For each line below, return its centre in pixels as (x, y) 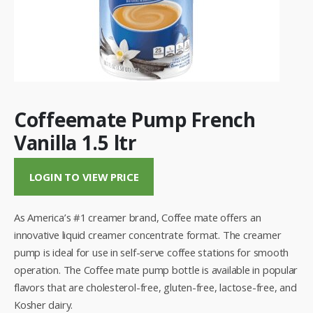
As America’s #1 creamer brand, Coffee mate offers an (138, 217)
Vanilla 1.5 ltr (75, 142)
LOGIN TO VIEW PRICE (84, 177)
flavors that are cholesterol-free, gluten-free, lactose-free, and (155, 287)
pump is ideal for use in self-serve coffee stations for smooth (152, 252)
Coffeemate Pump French (135, 119)
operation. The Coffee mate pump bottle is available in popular (156, 269)
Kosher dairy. (44, 304)
